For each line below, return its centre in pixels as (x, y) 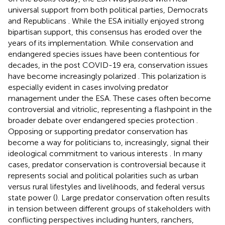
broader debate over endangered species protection (102, 120)
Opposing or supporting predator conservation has (98, 131)
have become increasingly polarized (73, 76)
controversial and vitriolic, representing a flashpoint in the (110, 109)
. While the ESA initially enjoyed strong (136, 21)
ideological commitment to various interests (89, 153)
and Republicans (38, 21)
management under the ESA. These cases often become (109, 98)
